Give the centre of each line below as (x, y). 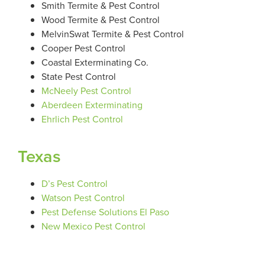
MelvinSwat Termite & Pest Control (113, 34)
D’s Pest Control (75, 183)
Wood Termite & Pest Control (101, 20)
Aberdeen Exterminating (92, 105)
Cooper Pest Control (83, 48)
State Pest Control (79, 76)
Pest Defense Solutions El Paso (105, 212)
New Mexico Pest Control (95, 226)
